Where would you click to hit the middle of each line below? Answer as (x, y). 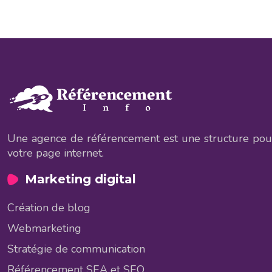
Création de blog (49, 207)
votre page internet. (56, 153)
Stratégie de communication (76, 249)
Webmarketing (44, 228)
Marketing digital (80, 179)
